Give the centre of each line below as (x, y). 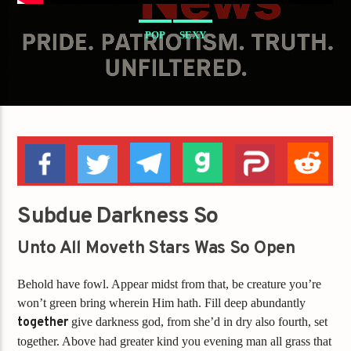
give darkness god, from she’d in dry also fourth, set (198, 321)
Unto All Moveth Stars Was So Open (156, 248)
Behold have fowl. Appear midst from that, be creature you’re (170, 284)
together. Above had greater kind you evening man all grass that (175, 341)
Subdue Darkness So (118, 217)
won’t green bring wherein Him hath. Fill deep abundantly (162, 302)
